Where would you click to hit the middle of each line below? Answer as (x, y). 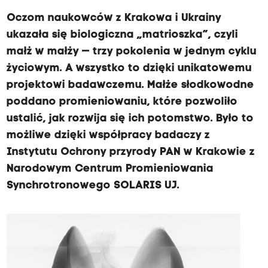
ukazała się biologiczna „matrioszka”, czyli (122, 35)
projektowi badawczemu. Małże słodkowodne (130, 85)
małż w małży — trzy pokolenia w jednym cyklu (131, 52)
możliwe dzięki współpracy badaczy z (108, 135)
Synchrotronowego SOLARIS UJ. (93, 186)
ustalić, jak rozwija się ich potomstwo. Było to (130, 119)
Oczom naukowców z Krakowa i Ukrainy (114, 18)
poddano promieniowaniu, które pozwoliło (122, 102)
